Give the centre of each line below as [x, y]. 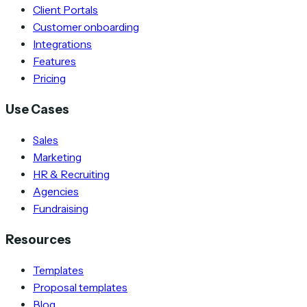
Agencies [56, 191]
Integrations [62, 44]
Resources [38, 240]
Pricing [49, 78]
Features [54, 61]
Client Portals [65, 10]
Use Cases [37, 109]
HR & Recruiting [71, 174]
